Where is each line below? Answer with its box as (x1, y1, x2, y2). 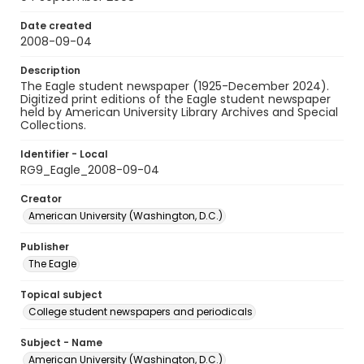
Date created (20, 19, 92, 32)
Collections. (20, 117, 86, 133)
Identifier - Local (20, 147, 108, 161)
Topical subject (20, 288, 102, 301)
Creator (20, 192, 62, 206)
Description (20, 63, 80, 77)
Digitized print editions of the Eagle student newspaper (20, 91, 331, 107)
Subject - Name (20, 336, 102, 349)
